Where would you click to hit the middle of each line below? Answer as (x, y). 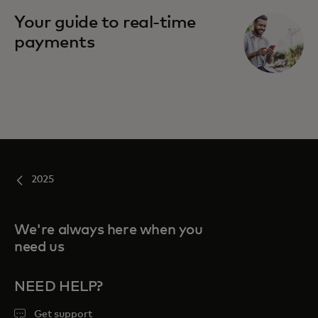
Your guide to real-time (105, 22)
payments (55, 42)
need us (39, 247)
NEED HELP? (59, 286)
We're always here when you (109, 230)
